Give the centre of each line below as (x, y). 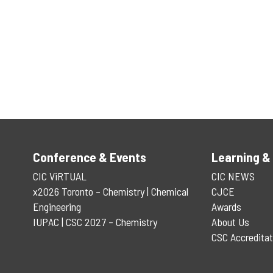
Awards (226, 207)
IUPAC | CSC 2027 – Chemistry (95, 222)
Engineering (57, 207)
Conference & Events (89, 157)
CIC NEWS (233, 176)
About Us (230, 222)
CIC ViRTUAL (59, 176)
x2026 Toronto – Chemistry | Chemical (110, 191)
